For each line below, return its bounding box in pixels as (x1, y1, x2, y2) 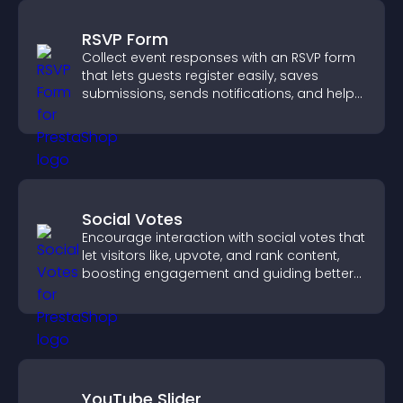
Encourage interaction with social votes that (82, 228, 365, 246)
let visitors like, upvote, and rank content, (82, 246, 339, 264)
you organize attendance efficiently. (82, 103, 312, 121)
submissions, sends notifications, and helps (82, 85, 362, 103)
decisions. (82, 282, 147, 300)
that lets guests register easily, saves (82, 67, 318, 85)
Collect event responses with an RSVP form (82, 49, 355, 67)
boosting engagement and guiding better (82, 264, 354, 282)
